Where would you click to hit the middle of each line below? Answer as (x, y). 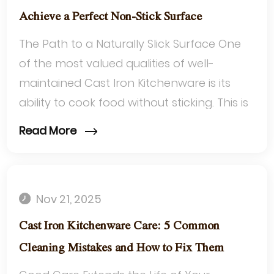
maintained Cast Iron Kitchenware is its (125, 83)
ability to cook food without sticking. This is (134, 102)
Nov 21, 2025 (68, 199)
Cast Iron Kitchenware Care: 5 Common (120, 226)
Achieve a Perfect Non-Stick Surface (111, 17)
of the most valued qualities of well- (117, 63)
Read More (49, 131)
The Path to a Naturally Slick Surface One (130, 44)
